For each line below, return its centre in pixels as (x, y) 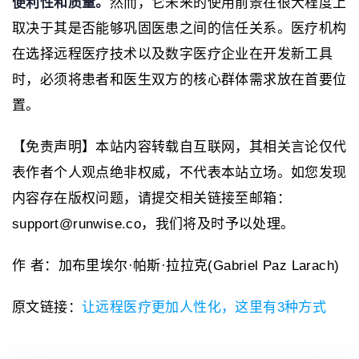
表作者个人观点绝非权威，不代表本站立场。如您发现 (179, 172)
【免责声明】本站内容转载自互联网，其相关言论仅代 (179, 147)
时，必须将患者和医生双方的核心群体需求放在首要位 (179, 79)
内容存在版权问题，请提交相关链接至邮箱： (151, 198)
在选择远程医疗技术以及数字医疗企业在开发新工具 (173, 54)
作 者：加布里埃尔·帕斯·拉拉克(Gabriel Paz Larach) (176, 265)
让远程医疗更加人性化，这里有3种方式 (204, 307)
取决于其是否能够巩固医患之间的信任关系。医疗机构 (179, 28)
